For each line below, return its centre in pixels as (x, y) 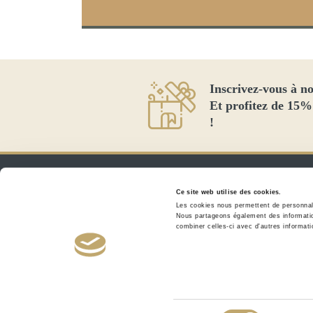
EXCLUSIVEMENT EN (171, 251)
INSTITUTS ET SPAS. (171, 268)
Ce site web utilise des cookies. (228, 192)
